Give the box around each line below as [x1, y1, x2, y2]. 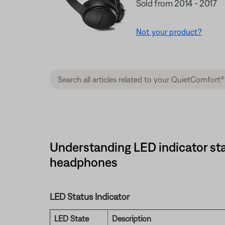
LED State [54, 214, 89, 223]
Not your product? [136, 27, 202, 36]
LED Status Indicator [49, 191, 130, 202]
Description [111, 214, 151, 223]
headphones [49, 155, 118, 169]
